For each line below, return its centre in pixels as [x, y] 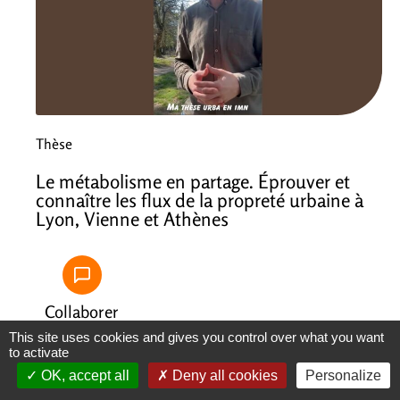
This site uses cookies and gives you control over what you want [196, 337]
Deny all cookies [223, 375]
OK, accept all [83, 375]
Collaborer [82, 311]
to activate [39, 352]
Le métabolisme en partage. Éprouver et [193, 181]
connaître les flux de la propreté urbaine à [200, 200]
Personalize [343, 375]
